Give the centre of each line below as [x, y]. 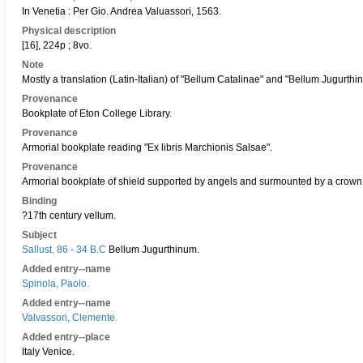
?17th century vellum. [69, 216]
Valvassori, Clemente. [70, 318]
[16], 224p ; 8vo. [57, 45]
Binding [39, 201]
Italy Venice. [48, 352]
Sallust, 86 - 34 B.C [64, 250]
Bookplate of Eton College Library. [97, 113]
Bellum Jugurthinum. [153, 250]
